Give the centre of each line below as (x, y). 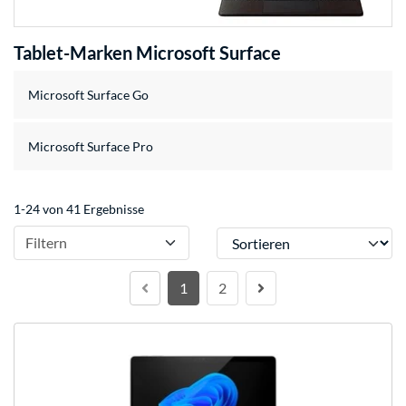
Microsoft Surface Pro (91, 147)
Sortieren (242, 236)
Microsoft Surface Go (88, 95)
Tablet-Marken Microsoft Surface (147, 53)
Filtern (46, 243)
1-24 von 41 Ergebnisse (79, 209)
